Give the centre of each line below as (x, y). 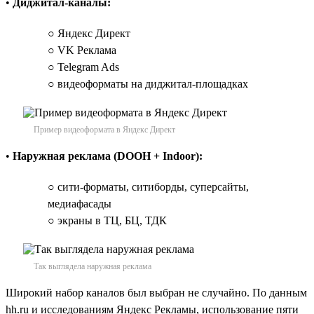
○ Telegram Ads (83, 67)
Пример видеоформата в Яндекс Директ (104, 129)
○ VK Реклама (82, 50)
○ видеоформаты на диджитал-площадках (148, 83)
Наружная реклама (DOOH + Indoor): (108, 156)
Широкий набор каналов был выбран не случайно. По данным (156, 292)
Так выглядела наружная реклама (93, 266)
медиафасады (80, 203)
